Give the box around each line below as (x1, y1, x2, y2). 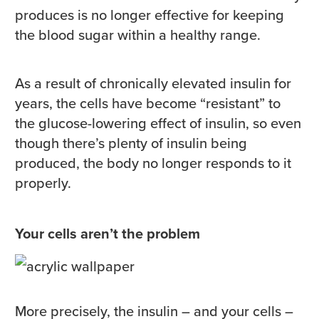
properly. (15, 172, 71, 194)
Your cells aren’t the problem (15, 223, 200, 245)
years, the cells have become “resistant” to (15, 93, 281, 115)
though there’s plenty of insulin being (15, 132, 247, 155)
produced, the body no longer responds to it (15, 152, 291, 174)
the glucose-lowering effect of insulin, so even (15, 113, 301, 135)
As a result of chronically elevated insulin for (15, 73, 291, 95)
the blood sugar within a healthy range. (15, 24, 261, 46)
